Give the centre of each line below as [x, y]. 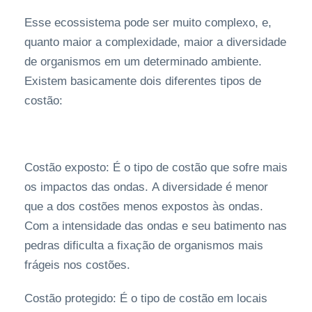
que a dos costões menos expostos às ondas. [144, 207]
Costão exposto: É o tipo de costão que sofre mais [156, 168]
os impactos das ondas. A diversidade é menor [146, 187]
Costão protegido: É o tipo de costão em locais [146, 299]
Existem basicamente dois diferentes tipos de [143, 81]
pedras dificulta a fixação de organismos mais [144, 246]
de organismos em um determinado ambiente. [143, 62]
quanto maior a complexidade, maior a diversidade [155, 42]
